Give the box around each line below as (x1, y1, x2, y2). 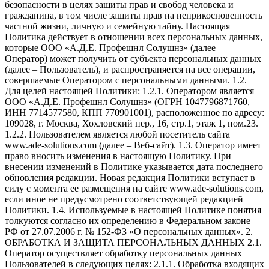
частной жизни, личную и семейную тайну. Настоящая (5, 20, 230, 31)
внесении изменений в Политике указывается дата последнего (5, 161, 263, 172)
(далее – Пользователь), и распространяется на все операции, (5, 64, 255, 74)
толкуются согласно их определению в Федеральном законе (5, 215, 250, 226)
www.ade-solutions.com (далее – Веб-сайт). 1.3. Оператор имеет (5, 139, 261, 150)
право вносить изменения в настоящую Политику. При (5, 150, 231, 161)
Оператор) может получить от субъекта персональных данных (5, 53, 261, 64)
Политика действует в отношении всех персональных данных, (5, 31, 262, 42)
